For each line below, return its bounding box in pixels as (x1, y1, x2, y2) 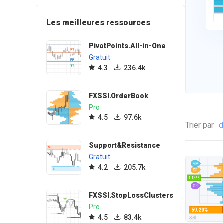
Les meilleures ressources (46, 18, 150, 27)
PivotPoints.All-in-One (89, 42, 166, 50)
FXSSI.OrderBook (89, 92, 148, 100)
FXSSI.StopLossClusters (89, 191, 173, 199)
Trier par (185, 120, 214, 130)
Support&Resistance (89, 141, 160, 149)
